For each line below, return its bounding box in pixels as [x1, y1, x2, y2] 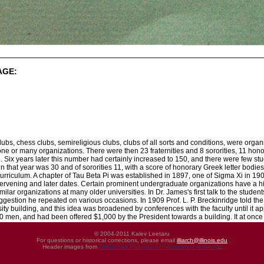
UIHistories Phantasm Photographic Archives [99, 243, 220, 250]
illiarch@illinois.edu [177, 237, 227, 243]
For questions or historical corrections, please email [37, 237, 177, 243]
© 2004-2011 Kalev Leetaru [94, 230, 170, 237]
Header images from [42, 243, 99, 250]
